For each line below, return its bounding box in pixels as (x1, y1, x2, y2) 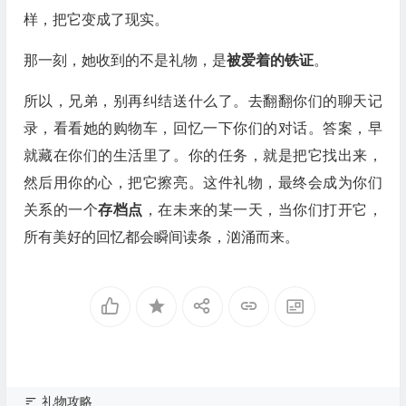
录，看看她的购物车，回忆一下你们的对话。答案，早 (23, 121, 382, 136)
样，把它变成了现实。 (23, 12, 169, 27)
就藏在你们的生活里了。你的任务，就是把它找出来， (23, 148, 382, 163)
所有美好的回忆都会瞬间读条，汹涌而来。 (23, 229, 299, 245)
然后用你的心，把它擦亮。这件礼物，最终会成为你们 (23, 175, 382, 190)
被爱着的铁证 (226, 53, 314, 68)
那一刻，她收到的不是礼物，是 (23, 53, 227, 68)
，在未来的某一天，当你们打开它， (142, 202, 382, 217)
